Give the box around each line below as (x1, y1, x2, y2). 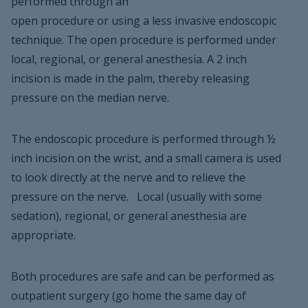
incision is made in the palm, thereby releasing (11, 71, 250, 86)
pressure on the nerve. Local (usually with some (11, 189, 262, 204)
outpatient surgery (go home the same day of (11, 288, 246, 303)
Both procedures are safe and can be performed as (11, 269, 274, 284)
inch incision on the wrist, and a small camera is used (11, 151, 281, 166)
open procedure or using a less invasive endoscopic (11, 13, 276, 28)
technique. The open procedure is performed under (11, 32, 276, 47)
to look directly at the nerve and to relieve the (11, 170, 245, 185)
